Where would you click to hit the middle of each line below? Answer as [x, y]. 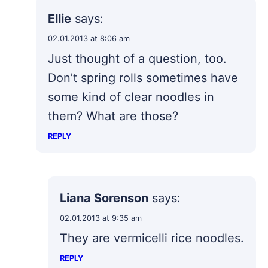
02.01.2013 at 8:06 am [89, 39]
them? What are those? [113, 116]
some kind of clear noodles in [131, 97]
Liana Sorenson [104, 198]
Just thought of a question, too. [137, 59]
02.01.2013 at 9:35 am [101, 218]
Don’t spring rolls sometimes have [143, 78]
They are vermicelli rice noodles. [152, 238]
